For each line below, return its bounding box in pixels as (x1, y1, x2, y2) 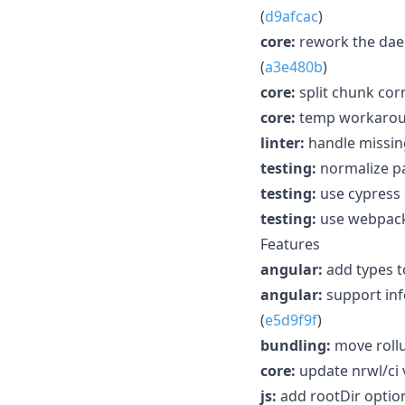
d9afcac (265, 5, 318, 26)
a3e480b (265, 56, 323, 77)
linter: (260, 132, 305, 153)
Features (260, 233, 320, 254)
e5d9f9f (265, 309, 317, 330)
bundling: (260, 334, 331, 355)
